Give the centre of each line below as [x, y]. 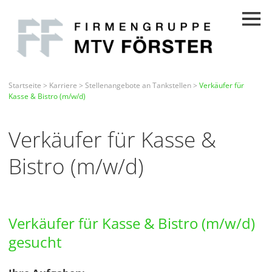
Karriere [63, 86]
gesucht [35, 242]
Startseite [25, 86]
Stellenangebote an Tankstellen [138, 86]
